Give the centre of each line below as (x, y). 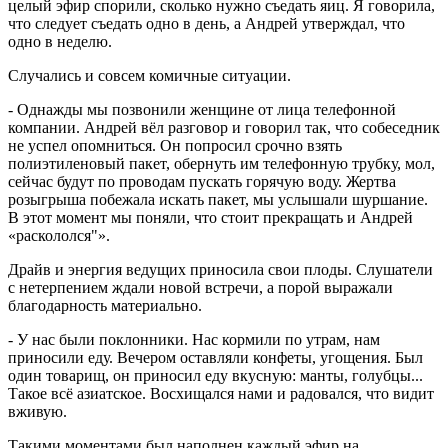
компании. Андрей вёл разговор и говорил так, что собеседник (224, 128)
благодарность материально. (105, 306)
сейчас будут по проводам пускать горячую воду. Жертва (202, 182)
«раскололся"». (59, 236)
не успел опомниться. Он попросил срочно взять (175, 146)
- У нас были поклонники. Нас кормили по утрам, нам (194, 340)
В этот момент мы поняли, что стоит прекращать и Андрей (210, 218)
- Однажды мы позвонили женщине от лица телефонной (202, 110)
